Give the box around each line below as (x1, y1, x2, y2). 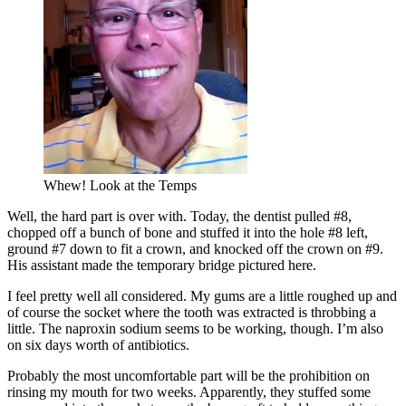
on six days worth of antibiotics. (7, 337, 189, 353)
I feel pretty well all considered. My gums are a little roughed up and (7, 288, 397, 304)
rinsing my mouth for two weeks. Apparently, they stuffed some (7, 384, 371, 401)
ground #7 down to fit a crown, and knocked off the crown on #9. (7, 241, 383, 257)
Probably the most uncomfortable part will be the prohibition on (7, 368, 370, 384)
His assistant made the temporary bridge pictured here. (7, 257, 316, 274)
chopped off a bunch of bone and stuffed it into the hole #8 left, (7, 225, 368, 241)
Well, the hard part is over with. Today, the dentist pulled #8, (7, 208, 352, 225)
